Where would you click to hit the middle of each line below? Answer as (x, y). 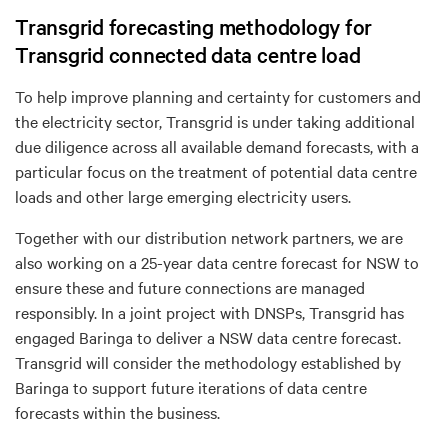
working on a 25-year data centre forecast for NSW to (233, 261)
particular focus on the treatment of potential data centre (216, 170)
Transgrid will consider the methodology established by (208, 361)
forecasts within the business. (117, 411)
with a (398, 145)
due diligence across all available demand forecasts (192, 145)
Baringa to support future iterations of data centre (191, 386)
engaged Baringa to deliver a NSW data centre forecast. (208, 336)
